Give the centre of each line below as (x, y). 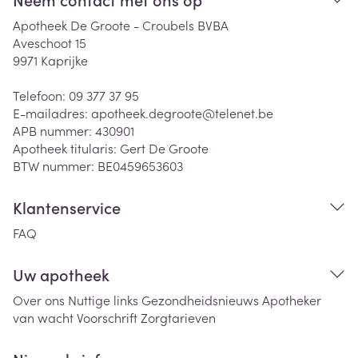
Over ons (39, 300)
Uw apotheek (61, 274)
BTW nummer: (55, 165)
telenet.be (244, 113)
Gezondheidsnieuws (200, 300)
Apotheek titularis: (66, 148)
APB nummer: (54, 130)
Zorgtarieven (178, 317)
